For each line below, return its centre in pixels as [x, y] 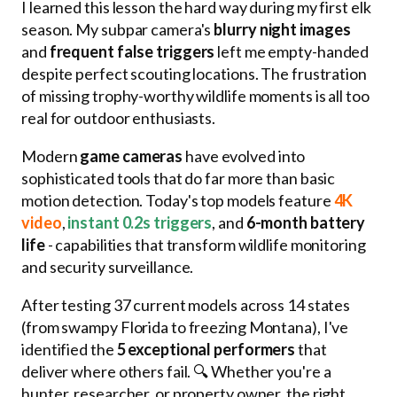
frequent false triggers [132, 51]
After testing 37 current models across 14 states [186, 304]
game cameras [132, 156]
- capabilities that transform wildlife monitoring [205, 244]
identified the [69, 349]
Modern [51, 156]
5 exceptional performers [206, 349]
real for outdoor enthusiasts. [119, 117]
